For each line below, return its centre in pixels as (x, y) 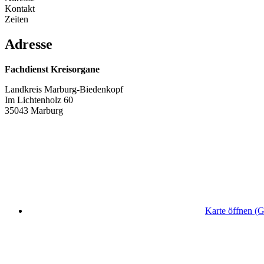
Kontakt (20, 8)
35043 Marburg (34, 110)
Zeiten (16, 19)
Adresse (29, 44)
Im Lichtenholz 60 (39, 100)
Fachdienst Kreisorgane (52, 69)
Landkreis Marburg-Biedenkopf (64, 89)
